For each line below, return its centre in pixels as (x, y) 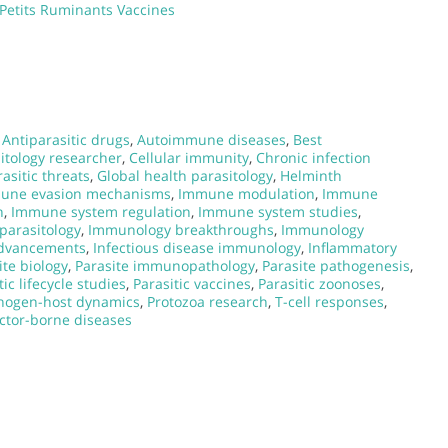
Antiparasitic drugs (66, 139)
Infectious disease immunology (197, 247)
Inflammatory (352, 247)
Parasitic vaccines (192, 283)
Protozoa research (207, 301)
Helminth (311, 175)
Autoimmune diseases (211, 139)
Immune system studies (278, 211)
